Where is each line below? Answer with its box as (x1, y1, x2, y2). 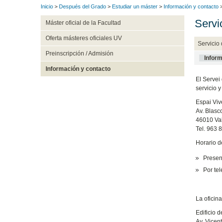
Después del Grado (59, 3, 106, 10)
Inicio (41, 3, 53, 10)
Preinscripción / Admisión (45, 50, 113, 57)
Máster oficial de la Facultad (45, 19, 121, 27)
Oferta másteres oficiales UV (45, 35, 122, 42)
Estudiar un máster (112, 3, 158, 10)
